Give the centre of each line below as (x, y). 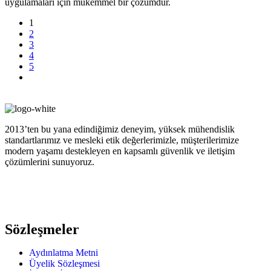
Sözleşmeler (42, 230)
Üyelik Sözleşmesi (64, 264)
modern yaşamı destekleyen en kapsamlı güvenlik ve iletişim (120, 151)
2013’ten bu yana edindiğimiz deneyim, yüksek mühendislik (120, 129)
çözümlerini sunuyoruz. (50, 162)
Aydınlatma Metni (64, 253)
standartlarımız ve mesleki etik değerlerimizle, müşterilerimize (122, 140)
